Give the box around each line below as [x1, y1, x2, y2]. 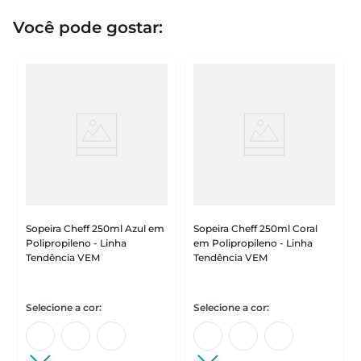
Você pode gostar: [13, 18, 163, 37]
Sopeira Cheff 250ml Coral [193, 222, 317, 234]
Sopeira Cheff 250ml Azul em [26, 222, 164, 234]
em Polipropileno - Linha [193, 237, 313, 249]
